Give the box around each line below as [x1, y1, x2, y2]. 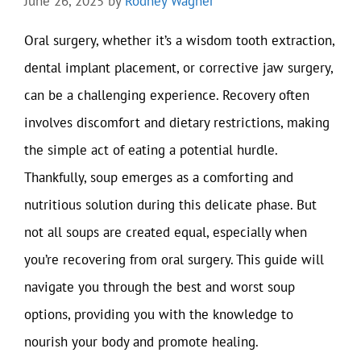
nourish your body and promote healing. [24, 332, 259, 351]
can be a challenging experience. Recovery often [24, 85, 309, 104]
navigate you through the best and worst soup [24, 277, 295, 296]
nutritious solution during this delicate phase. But [24, 195, 317, 214]
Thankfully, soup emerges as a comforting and [24, 168, 293, 186]
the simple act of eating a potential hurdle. [24, 140, 277, 159]
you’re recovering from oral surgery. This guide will [24, 250, 324, 268]
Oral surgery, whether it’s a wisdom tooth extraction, [24, 31, 334, 49]
